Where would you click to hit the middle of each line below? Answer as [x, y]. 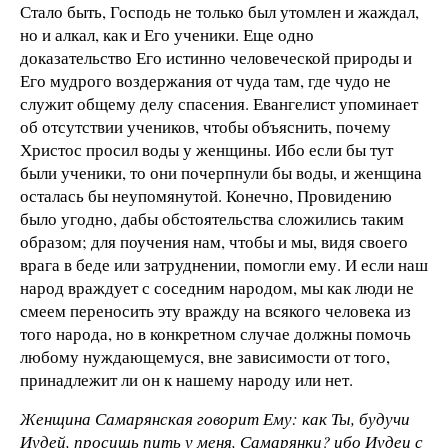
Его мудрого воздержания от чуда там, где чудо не [205, 80]
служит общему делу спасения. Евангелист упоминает [219, 103]
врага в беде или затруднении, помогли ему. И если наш [224, 264]
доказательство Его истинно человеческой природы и [216, 57]
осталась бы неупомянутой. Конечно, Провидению [206, 195]
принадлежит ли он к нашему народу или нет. [186, 379]
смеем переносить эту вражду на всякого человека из [215, 310]
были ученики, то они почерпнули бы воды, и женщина [221, 172]
